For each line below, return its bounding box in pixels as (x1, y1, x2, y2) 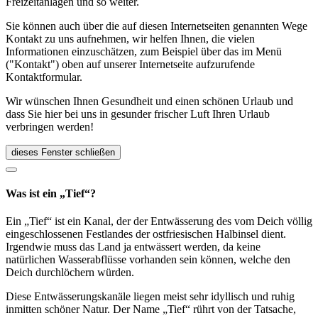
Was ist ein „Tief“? (6, 187, 96, 200)
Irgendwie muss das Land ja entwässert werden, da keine (6, 241, 261, 253)
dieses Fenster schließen (11, 146, 115, 158)
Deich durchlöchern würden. (6, 266, 134, 279)
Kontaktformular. (6, 70, 82, 83)
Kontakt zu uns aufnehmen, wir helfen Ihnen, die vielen (6, 32, 255, 45)
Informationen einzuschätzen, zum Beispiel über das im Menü (6, 45, 282, 57)
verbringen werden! (6, 120, 94, 133)
